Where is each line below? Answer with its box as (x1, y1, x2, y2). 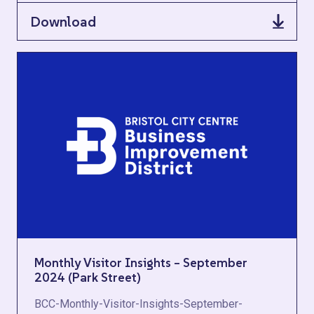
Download (30, 12, 96, 31)
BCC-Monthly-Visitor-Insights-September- (34, 297, 243, 310)
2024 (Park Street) (34, 269, 141, 285)
